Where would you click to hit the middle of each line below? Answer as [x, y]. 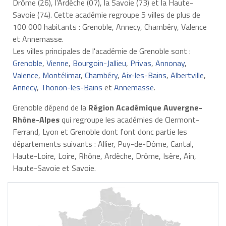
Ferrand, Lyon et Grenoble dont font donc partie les [100, 131]
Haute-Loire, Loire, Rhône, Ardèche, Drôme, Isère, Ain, [104, 156]
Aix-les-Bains [144, 75]
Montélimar [61, 75]
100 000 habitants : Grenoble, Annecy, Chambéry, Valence [109, 26]
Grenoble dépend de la [50, 107]
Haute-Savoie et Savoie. [54, 168]
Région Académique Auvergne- [145, 107]
